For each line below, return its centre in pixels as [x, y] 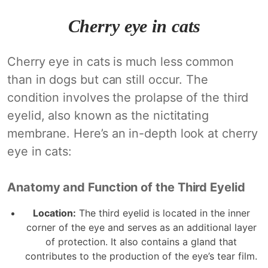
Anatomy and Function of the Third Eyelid [126, 187]
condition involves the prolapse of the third [128, 97]
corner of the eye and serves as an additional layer [141, 227]
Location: [54, 213]
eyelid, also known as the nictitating [108, 115]
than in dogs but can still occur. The [108, 79]
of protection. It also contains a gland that [141, 241]
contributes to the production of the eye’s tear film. [141, 256]
